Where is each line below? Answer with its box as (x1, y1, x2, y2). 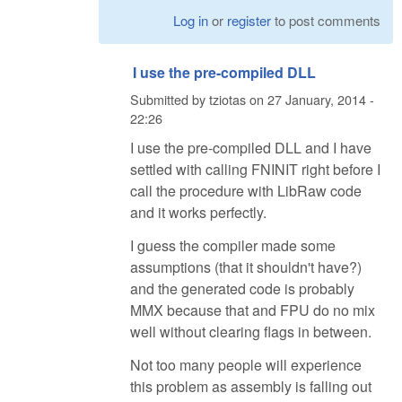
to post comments (271, 11, 381, 31)
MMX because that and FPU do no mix (130, 300, 375, 321)
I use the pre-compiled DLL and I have (130, 137, 371, 159)
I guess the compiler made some (130, 235, 336, 257)
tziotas (209, 89, 246, 109)
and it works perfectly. (130, 202, 267, 223)
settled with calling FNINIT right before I (130, 159, 380, 180)
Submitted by (130, 89, 209, 109)
